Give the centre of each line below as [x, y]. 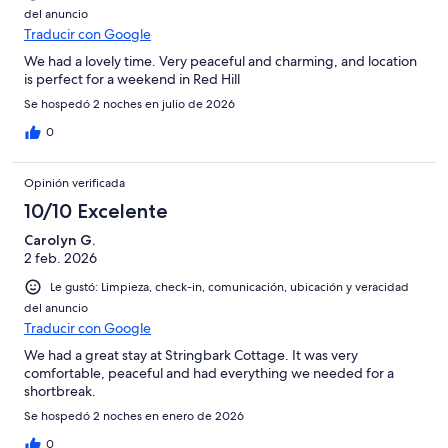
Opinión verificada [74, 183]
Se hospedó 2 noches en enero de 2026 [134, 416]
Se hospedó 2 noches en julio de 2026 [129, 104]
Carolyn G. [59, 240]
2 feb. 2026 [60, 258]
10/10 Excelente [96, 211]
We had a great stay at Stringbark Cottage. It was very [191, 355]
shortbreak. [60, 391]
